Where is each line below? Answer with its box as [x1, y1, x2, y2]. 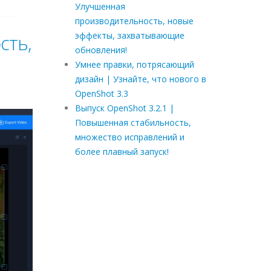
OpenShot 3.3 [74, 87, 128, 99]
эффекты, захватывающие [74, 29, 184, 41]
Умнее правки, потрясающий [74, 58, 194, 70]
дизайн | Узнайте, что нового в [74, 73, 206, 85]
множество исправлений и [74, 131, 184, 143]
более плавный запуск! [74, 145, 169, 157]
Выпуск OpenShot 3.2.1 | [74, 102, 174, 114]
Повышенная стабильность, [74, 116, 191, 128]
